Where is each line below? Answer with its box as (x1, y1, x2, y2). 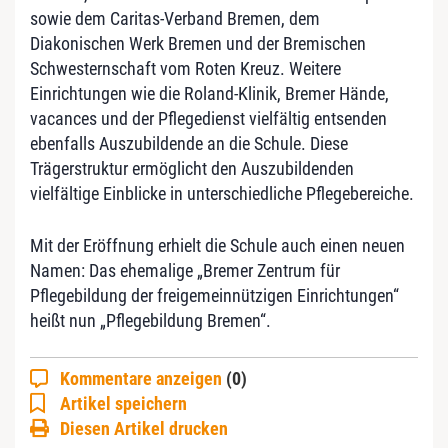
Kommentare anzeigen (60, 367, 226, 389)
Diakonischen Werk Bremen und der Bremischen (30, 32, 366, 54)
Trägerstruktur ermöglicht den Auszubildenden (30, 157, 354, 179)
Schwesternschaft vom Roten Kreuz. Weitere (30, 57, 341, 79)
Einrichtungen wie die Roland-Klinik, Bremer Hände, (30, 82, 389, 104)
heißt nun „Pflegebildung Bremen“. (30, 309, 271, 331)
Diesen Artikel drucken (60, 417, 228, 439)
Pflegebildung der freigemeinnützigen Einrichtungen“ (30, 284, 399, 306)
